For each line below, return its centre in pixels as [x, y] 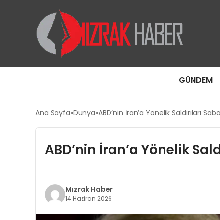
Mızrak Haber [89, 189]
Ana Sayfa [53, 113]
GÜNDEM [196, 80]
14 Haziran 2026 [88, 199]
